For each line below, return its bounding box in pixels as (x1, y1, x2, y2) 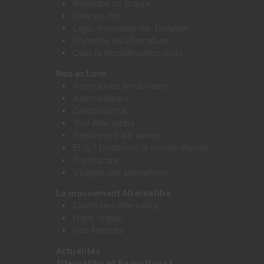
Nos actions (56, 68, 107, 78)
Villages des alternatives (73, 167, 168, 177)
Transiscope (73, 155, 120, 165)
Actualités (56, 246, 101, 256)
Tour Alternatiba (73, 118, 135, 128)
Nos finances (73, 225, 124, 235)
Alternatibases (73, 93, 128, 103)
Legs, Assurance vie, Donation (73, 23, 189, 33)
